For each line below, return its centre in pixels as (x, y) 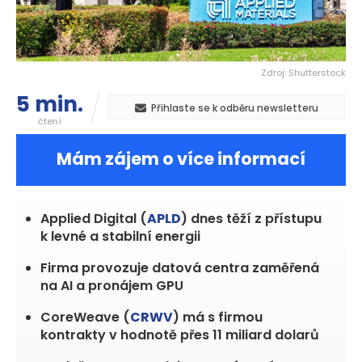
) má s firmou (218, 318)
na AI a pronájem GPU (112, 286)
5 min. (50, 105)
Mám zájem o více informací (181, 159)
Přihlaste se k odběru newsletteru (235, 108)
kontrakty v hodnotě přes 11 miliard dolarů (180, 335)
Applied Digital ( (94, 219)
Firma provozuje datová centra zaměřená (180, 268)
